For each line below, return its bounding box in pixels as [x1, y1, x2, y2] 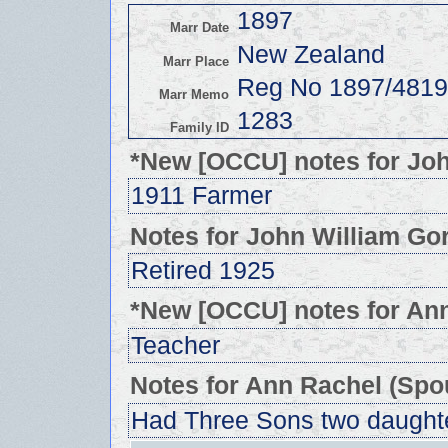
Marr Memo [158, 86, 229, 102]
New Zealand [236, 40, 385, 68]
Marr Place [162, 53, 229, 69]
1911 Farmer [131, 181, 273, 209]
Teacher [131, 331, 221, 359]
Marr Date [169, 20, 229, 36]
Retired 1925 [131, 256, 276, 284]
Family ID [169, 120, 229, 136]
